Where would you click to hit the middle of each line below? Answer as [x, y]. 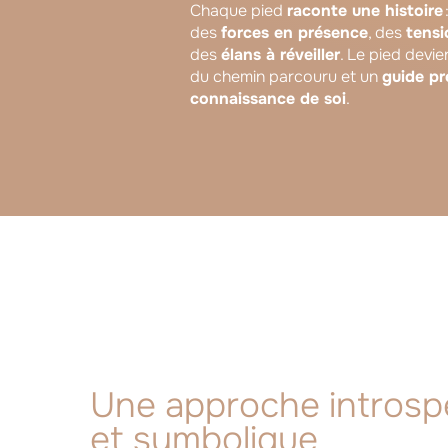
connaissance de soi [268, 98]
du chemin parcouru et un [286, 76]
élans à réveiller [280, 54]
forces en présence [294, 32]
